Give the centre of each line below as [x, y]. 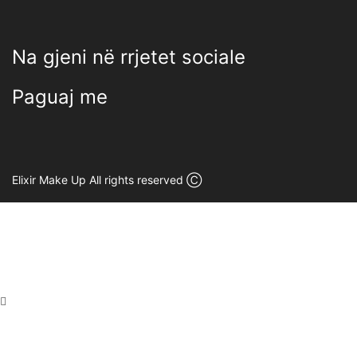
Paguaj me [60, 96]
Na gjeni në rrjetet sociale [129, 57]
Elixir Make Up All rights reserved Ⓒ [107, 180]
